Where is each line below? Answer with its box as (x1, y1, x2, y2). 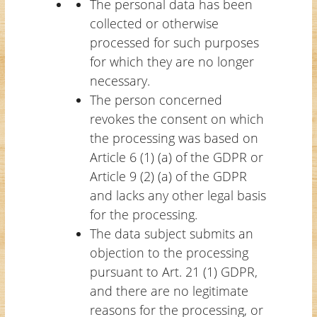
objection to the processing (89, 243, 248, 261)
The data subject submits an (89, 224, 253, 242)
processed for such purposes (89, 33, 259, 51)
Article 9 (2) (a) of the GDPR (89, 167, 247, 185)
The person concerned (89, 91, 222, 108)
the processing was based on (89, 129, 258, 146)
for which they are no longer (89, 52, 254, 70)
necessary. (89, 71, 150, 89)
